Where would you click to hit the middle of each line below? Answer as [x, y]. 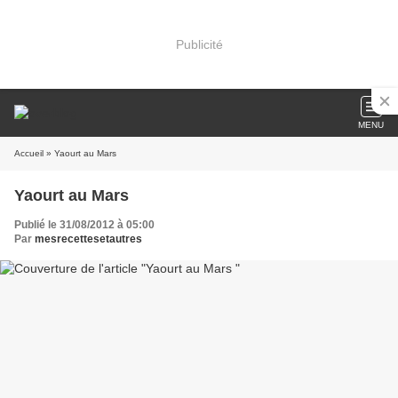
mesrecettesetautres [88, 239]
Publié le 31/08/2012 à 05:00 [84, 225]
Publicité [199, 44]
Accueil [29, 153]
